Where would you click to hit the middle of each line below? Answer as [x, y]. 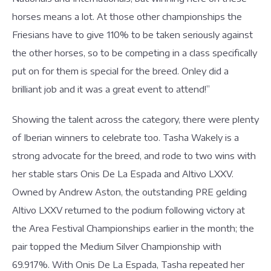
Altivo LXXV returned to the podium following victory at [129, 210]
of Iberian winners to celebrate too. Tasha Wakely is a [126, 137]
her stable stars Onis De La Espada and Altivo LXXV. [123, 174]
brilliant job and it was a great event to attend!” [112, 89]
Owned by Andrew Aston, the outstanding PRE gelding [129, 192]
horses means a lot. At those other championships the [127, 16]
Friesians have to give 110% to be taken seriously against [132, 34]
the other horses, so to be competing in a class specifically [135, 53]
